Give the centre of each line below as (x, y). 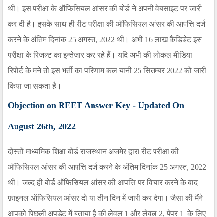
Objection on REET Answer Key (70, 105)
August (22, 127)
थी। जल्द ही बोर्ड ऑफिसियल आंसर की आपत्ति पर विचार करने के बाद (103, 183)
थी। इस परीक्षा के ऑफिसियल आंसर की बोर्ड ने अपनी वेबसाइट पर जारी (105, 9)
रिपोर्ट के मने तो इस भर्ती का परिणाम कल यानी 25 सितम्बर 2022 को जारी (107, 71)
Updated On (160, 105)
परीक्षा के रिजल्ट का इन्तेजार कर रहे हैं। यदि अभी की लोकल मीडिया (100, 55)
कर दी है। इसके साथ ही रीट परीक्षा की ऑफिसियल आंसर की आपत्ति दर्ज (107, 24)
